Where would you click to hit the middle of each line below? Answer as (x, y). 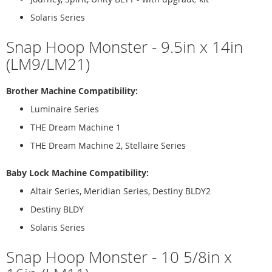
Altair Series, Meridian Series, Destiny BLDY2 (121, 191)
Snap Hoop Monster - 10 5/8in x (119, 257)
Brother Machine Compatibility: (72, 90)
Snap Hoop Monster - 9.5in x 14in (124, 47)
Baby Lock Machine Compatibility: (77, 172)
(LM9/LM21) (48, 64)
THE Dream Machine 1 (76, 127)
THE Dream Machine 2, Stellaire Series (108, 145)
